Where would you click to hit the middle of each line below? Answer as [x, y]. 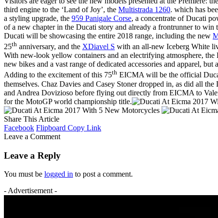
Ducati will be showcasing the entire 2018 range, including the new [108, 36]
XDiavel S [99, 47]
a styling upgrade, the [38, 18]
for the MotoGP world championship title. [68, 101]
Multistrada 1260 [144, 10]
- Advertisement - [30, 191]
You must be [24, 174]
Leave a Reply [32, 155]
